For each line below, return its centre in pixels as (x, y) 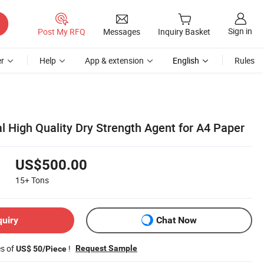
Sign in (240, 31)
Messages (122, 31)
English (186, 60)
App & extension (114, 60)
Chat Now (176, 220)
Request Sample (106, 248)
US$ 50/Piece (41, 248)
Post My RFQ (62, 31)
